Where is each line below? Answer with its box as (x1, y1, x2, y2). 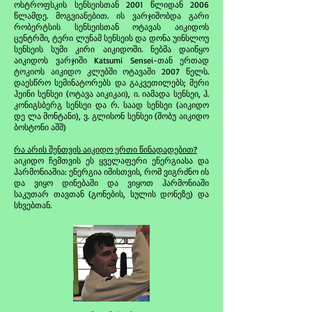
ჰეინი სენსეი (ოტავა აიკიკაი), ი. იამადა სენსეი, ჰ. (14, 88, 209, 99)
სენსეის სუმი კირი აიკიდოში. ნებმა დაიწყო (14, 44, 209, 54)
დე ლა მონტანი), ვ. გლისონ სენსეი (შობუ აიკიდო (14, 111, 209, 121)
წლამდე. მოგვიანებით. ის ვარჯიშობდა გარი (14, 10, 209, 21)
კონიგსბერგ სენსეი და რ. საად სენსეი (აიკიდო (14, 100, 209, 110)
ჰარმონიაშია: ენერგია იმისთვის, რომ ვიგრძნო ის (14, 166, 209, 177)
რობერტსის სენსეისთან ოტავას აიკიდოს (14, 22, 209, 32)
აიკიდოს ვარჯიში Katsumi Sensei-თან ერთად (14, 55, 209, 65)
